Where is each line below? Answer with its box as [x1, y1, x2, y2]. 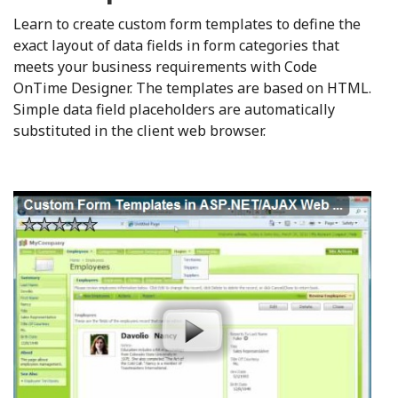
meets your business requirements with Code [13, 57, 317, 76]
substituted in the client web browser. [13, 121, 266, 140]
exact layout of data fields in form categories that [13, 36, 339, 55]
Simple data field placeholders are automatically [13, 99, 335, 119]
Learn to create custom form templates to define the [13, 14, 361, 34]
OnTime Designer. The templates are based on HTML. [13, 78, 371, 98]
